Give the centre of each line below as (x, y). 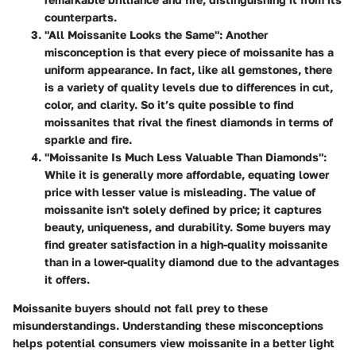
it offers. (67, 280)
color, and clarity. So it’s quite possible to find (169, 105)
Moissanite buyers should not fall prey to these (140, 308)
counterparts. (81, 17)
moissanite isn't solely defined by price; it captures (183, 210)
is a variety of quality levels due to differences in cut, (189, 87)
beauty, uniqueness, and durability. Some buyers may (188, 227)
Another (245, 35)
